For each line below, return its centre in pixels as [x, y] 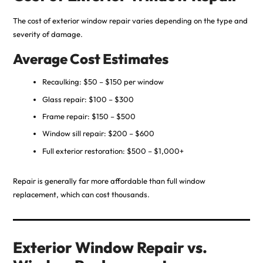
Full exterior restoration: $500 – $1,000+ [113, 151]
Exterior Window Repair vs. [110, 247]
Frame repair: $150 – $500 [89, 116]
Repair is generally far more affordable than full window [109, 181]
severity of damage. [48, 34]
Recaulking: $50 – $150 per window [103, 82]
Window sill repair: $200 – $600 [98, 134]
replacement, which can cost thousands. [81, 194]
